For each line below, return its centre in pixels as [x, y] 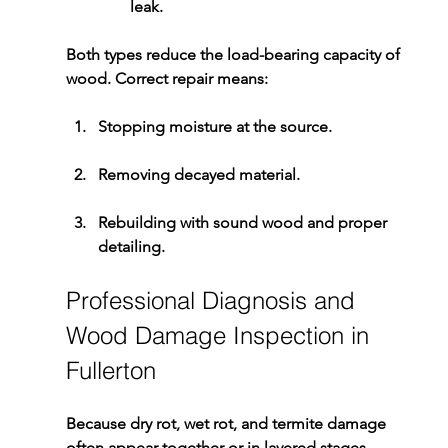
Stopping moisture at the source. [214, 127]
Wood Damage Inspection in [220, 336]
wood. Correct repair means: [166, 79]
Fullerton [110, 371]
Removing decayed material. [198, 175]
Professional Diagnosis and [213, 301]
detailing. [131, 247]
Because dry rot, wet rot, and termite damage [227, 424]
